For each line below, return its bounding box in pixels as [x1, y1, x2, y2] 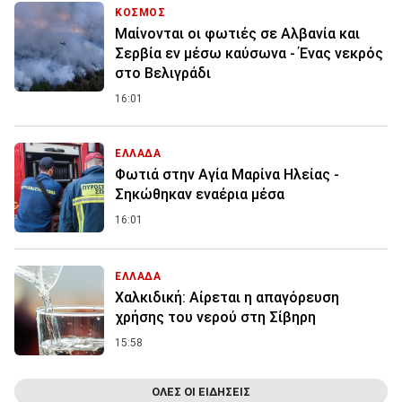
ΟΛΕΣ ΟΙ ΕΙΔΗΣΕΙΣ [152, 385, 250, 399]
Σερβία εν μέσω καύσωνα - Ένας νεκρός [115, 45, 383, 63]
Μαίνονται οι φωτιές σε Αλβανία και [115, 25, 360, 43]
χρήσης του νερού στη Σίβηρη [115, 309, 316, 327]
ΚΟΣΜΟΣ [115, 6, 166, 20]
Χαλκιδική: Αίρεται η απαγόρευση [115, 289, 339, 307]
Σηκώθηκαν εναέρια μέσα [115, 186, 284, 204]
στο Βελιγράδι [115, 65, 211, 83]
